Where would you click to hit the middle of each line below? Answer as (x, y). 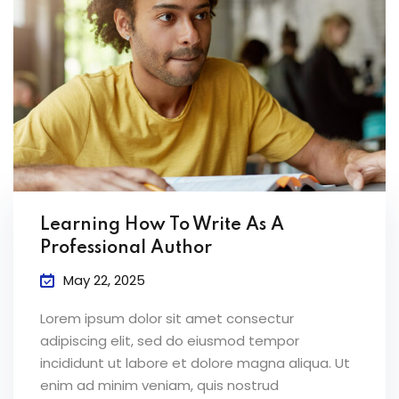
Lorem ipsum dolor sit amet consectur (167, 319)
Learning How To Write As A (162, 226)
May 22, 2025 (104, 281)
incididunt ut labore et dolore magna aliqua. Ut (195, 363)
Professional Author (126, 249)
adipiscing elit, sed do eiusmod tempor (170, 341)
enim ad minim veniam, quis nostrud (159, 386)
